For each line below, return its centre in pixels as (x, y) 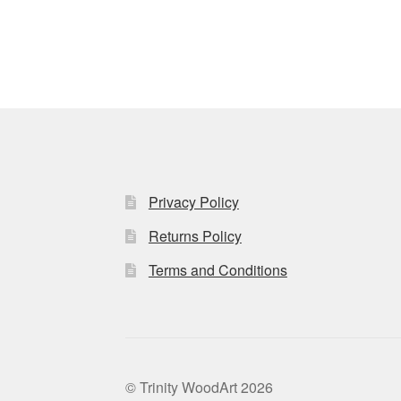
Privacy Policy (193, 201)
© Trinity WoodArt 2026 (200, 387)
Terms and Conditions (218, 269)
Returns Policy (195, 235)
